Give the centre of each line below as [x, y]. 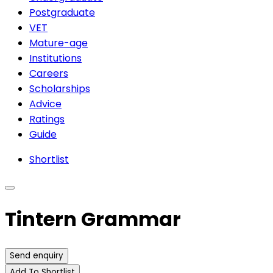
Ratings [47, 119]
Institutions [55, 58]
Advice [45, 104]
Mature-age [58, 43]
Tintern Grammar [93, 219]
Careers [49, 73]
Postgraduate [62, 12]
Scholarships [60, 88]
